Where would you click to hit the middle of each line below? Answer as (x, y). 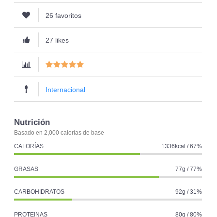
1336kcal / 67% (182, 146)
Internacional (65, 89)
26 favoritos (63, 15)
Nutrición (32, 122)
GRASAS (26, 169)
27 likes (57, 40)
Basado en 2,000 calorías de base (59, 132)
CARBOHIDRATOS (39, 192)
